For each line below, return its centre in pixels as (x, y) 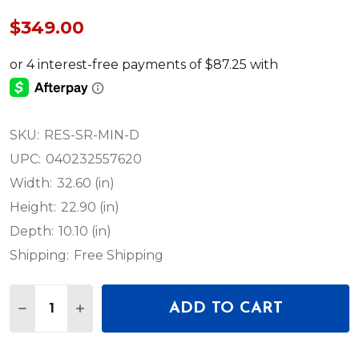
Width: (31, 183)
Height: (33, 207)
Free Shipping (119, 255)
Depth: (32, 231)
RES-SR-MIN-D (92, 135)
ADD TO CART (226, 308)
